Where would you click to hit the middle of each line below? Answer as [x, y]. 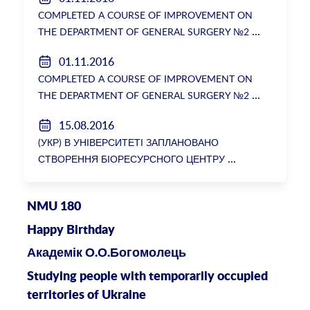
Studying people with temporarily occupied [147, 276]
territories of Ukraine [86, 295]
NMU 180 [54, 207]
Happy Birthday [71, 230]
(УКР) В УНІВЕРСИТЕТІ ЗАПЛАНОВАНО [129, 142]
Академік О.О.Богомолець [106, 254]
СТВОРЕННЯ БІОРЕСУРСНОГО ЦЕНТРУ [132, 158]
